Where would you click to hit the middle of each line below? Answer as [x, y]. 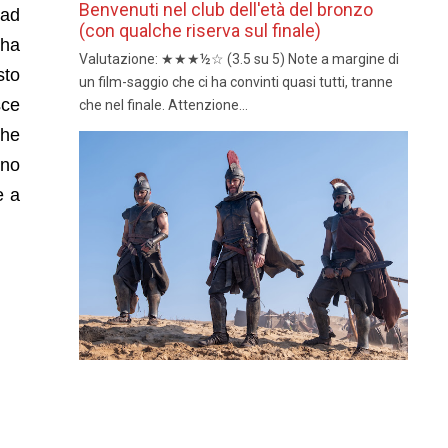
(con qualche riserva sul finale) [199, 30]
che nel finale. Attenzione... [163, 104]
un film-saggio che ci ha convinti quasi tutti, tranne [235, 81]
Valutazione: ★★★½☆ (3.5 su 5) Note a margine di [238, 58]
